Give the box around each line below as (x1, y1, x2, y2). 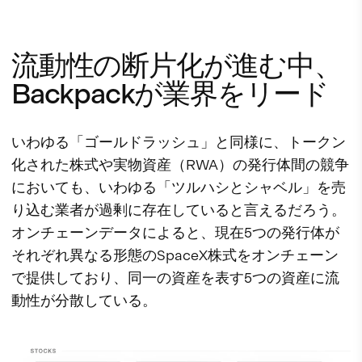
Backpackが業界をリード (11, 77, 329, 112)
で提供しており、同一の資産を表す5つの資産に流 (11, 269, 339, 287)
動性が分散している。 (11, 292, 157, 309)
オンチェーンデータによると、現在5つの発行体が (11, 224, 339, 242)
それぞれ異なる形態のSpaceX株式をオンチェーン (11, 246, 339, 264)
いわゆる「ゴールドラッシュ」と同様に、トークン (11, 133, 346, 151)
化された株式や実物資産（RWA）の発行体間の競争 (11, 156, 349, 174)
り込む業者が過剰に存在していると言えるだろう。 (11, 201, 346, 219)
